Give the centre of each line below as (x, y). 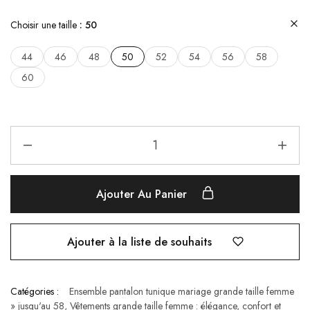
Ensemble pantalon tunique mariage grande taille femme (182, 292)
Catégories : (35, 292)
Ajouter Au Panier (143, 194)
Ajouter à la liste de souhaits (139, 241)
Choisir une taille (45, 25)
